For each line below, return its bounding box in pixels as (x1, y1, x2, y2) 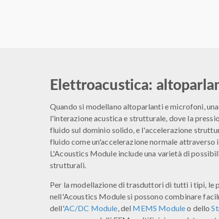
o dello (185, 203, 212, 213)
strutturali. (50, 160, 86, 170)
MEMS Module (132, 203, 186, 213)
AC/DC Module (64, 203, 118, 213)
